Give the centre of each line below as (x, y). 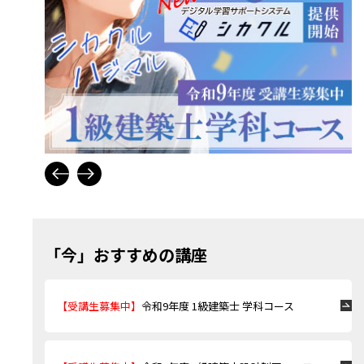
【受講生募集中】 (99, 305)
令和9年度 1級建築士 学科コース (218, 305)
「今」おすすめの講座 (126, 254)
